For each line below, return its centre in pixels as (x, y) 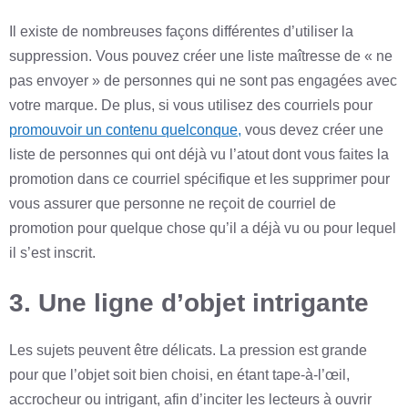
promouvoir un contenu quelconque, (125, 130)
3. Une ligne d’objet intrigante (189, 303)
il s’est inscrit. (52, 253)
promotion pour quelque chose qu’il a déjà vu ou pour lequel (203, 229)
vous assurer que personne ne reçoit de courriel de (173, 204)
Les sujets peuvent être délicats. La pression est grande (188, 351)
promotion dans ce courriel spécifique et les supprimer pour (199, 179)
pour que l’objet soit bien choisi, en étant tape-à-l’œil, (179, 375)
